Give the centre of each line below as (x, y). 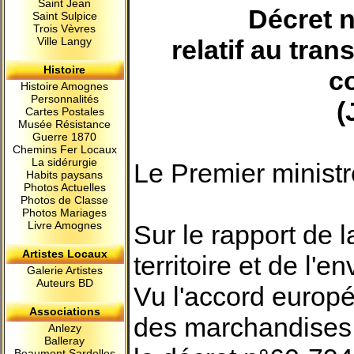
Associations (65, 311)
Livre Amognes (65, 225)
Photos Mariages (65, 213)
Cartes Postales (65, 111)
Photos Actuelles (65, 187)
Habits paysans (65, 175)
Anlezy (65, 328)
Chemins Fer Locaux (65, 149)
